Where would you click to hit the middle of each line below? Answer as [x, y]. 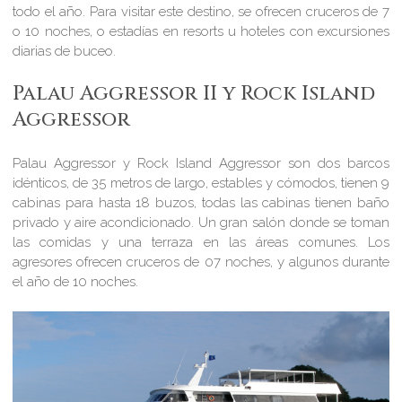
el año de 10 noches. [76, 281]
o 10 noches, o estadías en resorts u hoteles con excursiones [201, 31]
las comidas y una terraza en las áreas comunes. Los [201, 242]
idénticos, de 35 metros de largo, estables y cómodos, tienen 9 [201, 183]
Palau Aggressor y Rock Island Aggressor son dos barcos [201, 163]
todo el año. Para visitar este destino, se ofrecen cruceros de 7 [201, 11]
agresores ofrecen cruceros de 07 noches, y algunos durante [201, 262]
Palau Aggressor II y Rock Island [194, 94]
